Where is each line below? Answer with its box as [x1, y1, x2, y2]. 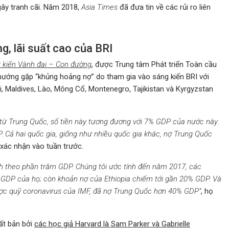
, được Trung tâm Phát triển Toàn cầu [91, 59, 217, 69]
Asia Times [81, 2, 118, 12]
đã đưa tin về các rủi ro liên [118, 2, 211, 12]
